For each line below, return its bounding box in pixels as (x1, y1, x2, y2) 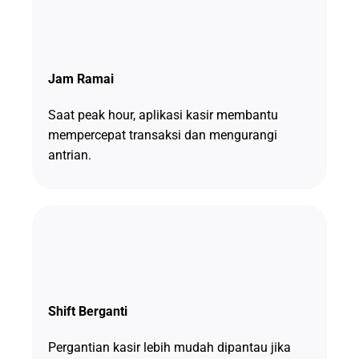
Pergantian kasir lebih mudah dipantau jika (47, 340, 291, 356)
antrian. (47, 147, 91, 163)
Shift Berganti (47, 304, 127, 320)
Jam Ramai (47, 71, 114, 87)
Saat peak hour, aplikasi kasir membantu (47, 107, 278, 123)
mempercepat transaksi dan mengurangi (47, 127, 277, 143)
